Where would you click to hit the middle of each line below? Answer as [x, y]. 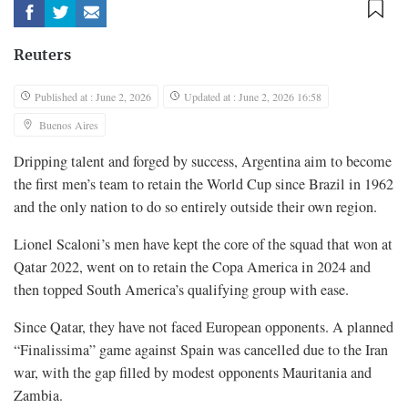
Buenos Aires [69, 125]
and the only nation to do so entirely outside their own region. [195, 207]
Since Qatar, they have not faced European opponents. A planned [204, 327]
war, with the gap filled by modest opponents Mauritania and [193, 373]
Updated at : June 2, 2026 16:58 [253, 97]
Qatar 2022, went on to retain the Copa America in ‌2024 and [192, 267]
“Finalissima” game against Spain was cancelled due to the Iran [201, 350]
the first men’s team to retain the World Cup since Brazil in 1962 [204, 184]
